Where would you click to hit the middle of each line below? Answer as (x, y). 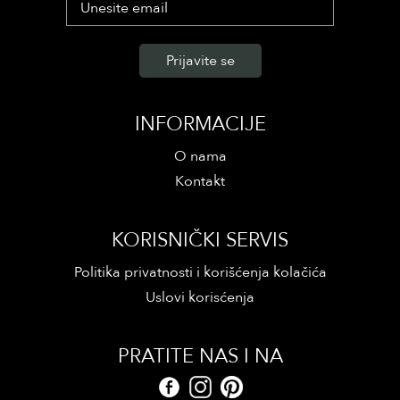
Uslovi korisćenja (200, 297)
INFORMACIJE (200, 124)
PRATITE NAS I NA (200, 356)
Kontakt (200, 181)
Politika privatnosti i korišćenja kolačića (200, 272)
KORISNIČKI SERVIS (200, 240)
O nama (200, 156)
